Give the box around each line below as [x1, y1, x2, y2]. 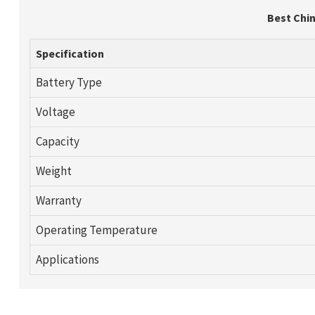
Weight [35, 162, 72, 179]
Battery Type [35, 74, 102, 90]
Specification [35, 46, 104, 60]
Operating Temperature [35, 221, 157, 238]
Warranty [35, 192, 82, 208]
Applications [35, 251, 99, 267]
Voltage [35, 103, 75, 120]
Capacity [35, 133, 79, 149]
